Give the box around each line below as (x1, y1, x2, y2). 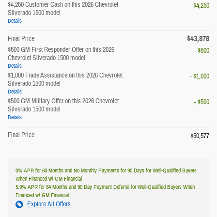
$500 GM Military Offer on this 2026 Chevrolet (8, 97, 119, 106)
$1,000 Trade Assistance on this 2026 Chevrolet (8, 71, 123, 80)
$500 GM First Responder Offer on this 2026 (8, 46, 114, 55)
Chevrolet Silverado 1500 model (8, 54, 85, 63)
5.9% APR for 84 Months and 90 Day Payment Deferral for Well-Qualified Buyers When (15, 183, 195, 191)
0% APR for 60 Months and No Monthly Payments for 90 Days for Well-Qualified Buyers (15, 167, 197, 175)
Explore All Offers (27, 200, 71, 209)
